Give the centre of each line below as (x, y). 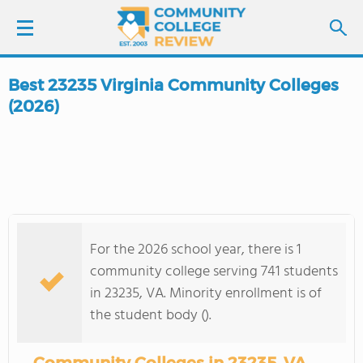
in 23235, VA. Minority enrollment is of (206, 294)
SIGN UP (113, 130)
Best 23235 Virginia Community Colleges (173, 85)
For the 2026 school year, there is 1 (196, 250)
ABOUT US (55, 317)
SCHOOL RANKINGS (82, 226)
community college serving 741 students (214, 272)
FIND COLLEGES (104, 181)
